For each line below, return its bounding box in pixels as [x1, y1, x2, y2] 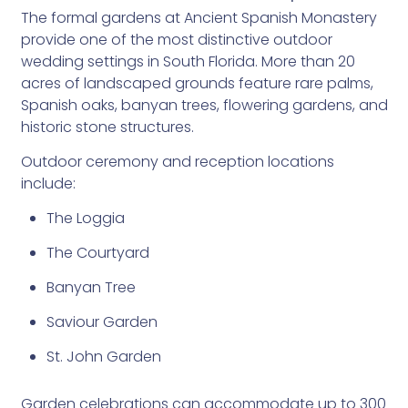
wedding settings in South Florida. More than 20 [20, 51, 355, 72]
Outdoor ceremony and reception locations [20, 151, 334, 172]
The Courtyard [46, 242, 149, 263]
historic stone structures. [20, 117, 194, 138]
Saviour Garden [46, 311, 158, 332]
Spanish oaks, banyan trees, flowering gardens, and [20, 95, 388, 116]
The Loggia [46, 208, 125, 229]
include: [20, 173, 76, 194]
